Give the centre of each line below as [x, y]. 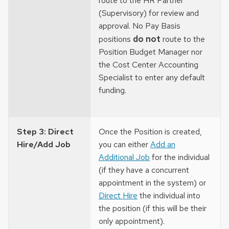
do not [147, 39]
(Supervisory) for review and [149, 13]
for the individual [180, 157]
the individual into [169, 196]
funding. [112, 90]
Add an [163, 145]
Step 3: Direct [45, 132]
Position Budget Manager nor [151, 52]
